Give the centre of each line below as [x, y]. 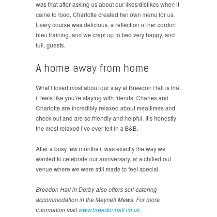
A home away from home [93, 67]
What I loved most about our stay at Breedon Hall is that [108, 87]
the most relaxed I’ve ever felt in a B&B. [87, 128]
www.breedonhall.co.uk [109, 209]
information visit [57, 209]
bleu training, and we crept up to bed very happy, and [105, 34]
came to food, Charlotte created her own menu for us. [105, 14]
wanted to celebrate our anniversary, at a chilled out [103, 158]
